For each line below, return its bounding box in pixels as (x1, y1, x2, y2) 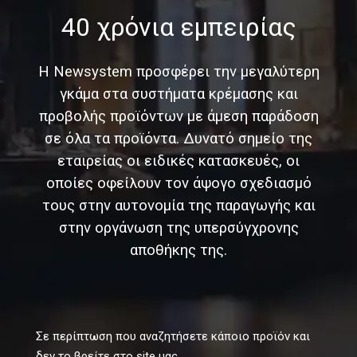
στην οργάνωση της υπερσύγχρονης (58, 218, 299, 237)
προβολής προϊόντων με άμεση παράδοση (38, 107, 319, 125)
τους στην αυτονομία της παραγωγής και (41, 196, 316, 214)
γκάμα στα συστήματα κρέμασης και (59, 84, 298, 103)
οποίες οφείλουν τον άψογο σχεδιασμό (45, 174, 312, 192)
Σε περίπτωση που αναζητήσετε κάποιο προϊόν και (35, 329, 310, 343)
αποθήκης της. (130, 241, 227, 259)
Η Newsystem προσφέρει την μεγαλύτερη (37, 62, 320, 80)
